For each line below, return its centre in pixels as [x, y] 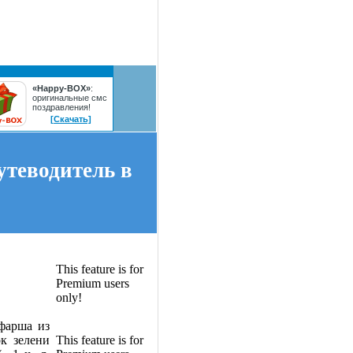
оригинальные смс [69, 98]
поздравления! [61, 107]
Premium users [93, 283]
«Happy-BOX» [61, 88]
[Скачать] [71, 119]
